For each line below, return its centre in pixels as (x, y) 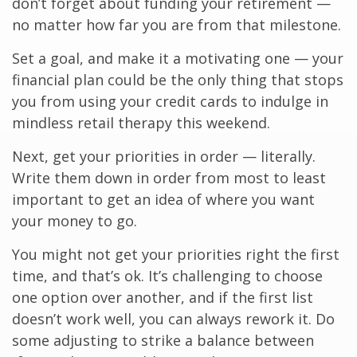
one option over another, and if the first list (163, 298)
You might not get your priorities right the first (176, 255)
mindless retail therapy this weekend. (141, 123)
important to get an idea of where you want (163, 200)
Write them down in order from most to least (169, 178)
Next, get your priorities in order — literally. (164, 157)
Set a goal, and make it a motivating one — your (178, 59)
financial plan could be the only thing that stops (178, 80)
